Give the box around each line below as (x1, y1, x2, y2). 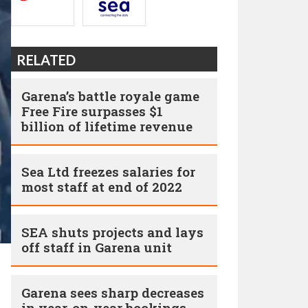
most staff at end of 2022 (21, 178, 182, 195)
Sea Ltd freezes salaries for (21, 163, 195, 180)
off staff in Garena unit (21, 239, 172, 256)
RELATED (16, 52, 76, 68)
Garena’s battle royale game (21, 87, 199, 104)
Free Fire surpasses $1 (21, 102, 163, 120)
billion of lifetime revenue (21, 118, 192, 135)
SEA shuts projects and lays (21, 223, 203, 241)
